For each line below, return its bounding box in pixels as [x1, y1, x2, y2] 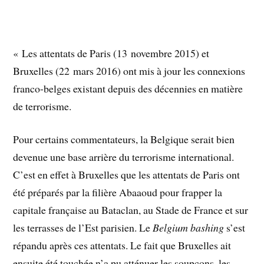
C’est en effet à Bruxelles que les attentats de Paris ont [13, 167, 240, 182]
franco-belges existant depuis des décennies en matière [13, 81, 243, 95]
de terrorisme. [13, 98, 72, 113]
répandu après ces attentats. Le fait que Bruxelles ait [13, 238, 232, 253]
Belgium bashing [153, 220, 225, 235]
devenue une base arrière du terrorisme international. [13, 150, 235, 164]
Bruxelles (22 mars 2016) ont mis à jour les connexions [13, 63, 246, 78]
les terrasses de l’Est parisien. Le [13, 220, 153, 235]
